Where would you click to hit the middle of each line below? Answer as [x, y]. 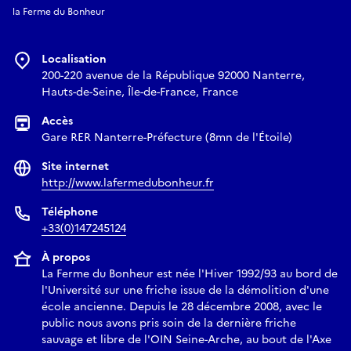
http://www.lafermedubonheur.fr [128, 183]
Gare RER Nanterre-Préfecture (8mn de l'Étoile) [167, 137]
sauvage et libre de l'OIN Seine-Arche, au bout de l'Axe [186, 339]
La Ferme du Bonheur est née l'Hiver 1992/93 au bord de [190, 273]
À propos [66, 257]
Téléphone [70, 212]
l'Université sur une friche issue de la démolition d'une [185, 290]
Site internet [75, 166]
